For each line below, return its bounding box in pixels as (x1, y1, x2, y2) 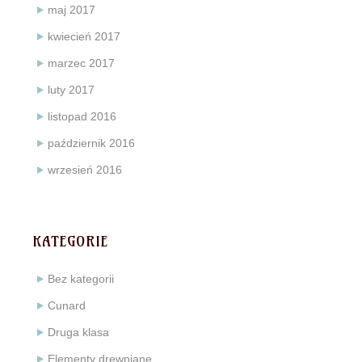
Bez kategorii (48, 272, 114, 286)
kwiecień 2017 (48, 30, 120, 44)
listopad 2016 (48, 110, 116, 124)
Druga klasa (48, 326, 109, 339)
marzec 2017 (48, 57, 115, 70)
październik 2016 (48, 137, 135, 150)
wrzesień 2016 (48, 163, 122, 177)
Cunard (48, 299, 86, 313)
